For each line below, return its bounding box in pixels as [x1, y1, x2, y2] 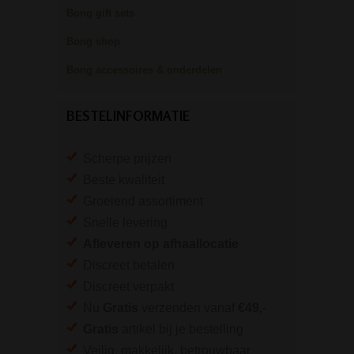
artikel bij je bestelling [119, 322, 243, 337]
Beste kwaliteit [77, 173, 164, 187]
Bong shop [66, 36, 120, 48]
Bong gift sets [66, 7, 134, 20]
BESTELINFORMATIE [66, 107, 190, 125]
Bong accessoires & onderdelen [66, 64, 222, 77]
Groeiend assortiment [77, 194, 203, 209]
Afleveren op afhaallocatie [83, 237, 239, 251]
